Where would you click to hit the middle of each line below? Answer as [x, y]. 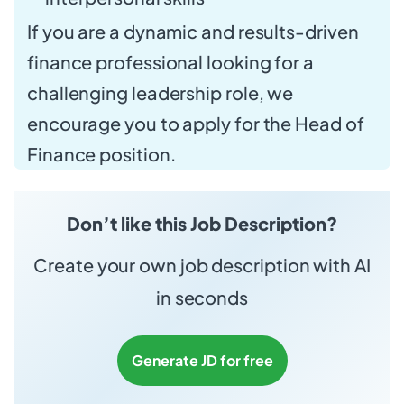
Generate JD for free [202, 360]
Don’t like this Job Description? [202, 223]
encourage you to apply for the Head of [196, 123]
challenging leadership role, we [161, 92]
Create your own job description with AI [202, 264]
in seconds [202, 297]
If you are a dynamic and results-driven [193, 31]
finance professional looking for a [170, 61]
